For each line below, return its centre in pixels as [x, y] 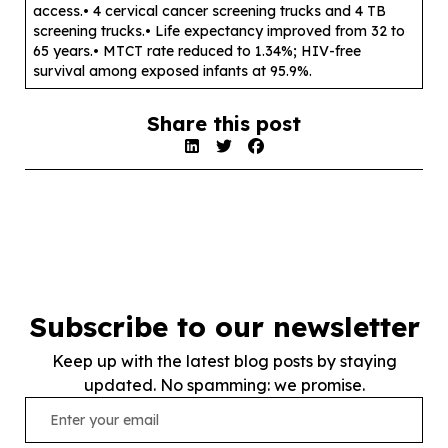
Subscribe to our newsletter [224, 327]
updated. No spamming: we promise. [224, 385]
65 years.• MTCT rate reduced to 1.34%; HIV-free [197, 51]
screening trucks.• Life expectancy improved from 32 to [219, 31]
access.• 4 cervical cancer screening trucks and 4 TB [209, 11]
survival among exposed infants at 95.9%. [172, 71]
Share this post [224, 124]
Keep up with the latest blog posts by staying [224, 361]
